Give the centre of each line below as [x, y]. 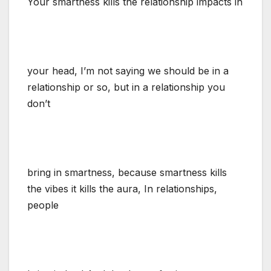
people [43, 205]
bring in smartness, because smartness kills [127, 172]
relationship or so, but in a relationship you [126, 87]
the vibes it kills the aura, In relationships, [122, 188]
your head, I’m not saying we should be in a [128, 70]
